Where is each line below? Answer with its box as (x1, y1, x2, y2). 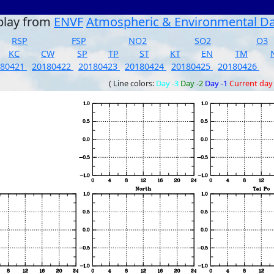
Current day (229, 78, 273, 89)
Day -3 (156, 78, 179, 89)
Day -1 (205, 78, 228, 89)
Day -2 (180, 78, 203, 89)
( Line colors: (109, 78, 156, 89)
